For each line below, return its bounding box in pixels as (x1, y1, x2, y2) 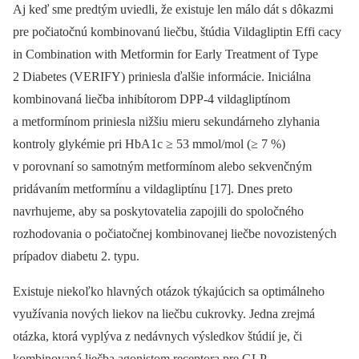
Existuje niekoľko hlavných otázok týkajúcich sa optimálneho (13, 284, 325, 299)
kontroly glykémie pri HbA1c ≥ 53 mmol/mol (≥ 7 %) (13, 137, 285, 151)
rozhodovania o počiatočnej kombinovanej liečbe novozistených (13, 227, 337, 241)
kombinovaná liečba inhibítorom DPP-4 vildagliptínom (13, 92, 290, 107)
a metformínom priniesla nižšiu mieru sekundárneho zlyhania (13, 115, 320, 129)
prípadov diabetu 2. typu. (13, 249, 139, 264)
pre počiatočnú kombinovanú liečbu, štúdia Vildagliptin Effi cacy (13, 25, 341, 39)
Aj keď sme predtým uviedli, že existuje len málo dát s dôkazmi (13, 2, 333, 17)
